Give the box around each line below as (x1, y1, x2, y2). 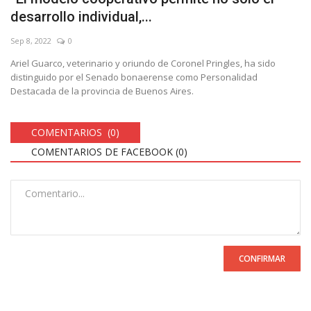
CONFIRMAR (239, 252, 285, 264)
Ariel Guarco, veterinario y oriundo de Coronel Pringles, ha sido (10, 56, 276, 69)
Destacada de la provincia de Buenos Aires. (10, 84, 194, 97)
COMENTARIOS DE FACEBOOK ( (31, 144, 178, 158)
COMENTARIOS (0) (31, 125, 119, 139)
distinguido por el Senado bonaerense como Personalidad (10, 70, 258, 83)
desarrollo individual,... (10, 8, 152, 25)
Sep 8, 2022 (10, 35, 51, 46)
